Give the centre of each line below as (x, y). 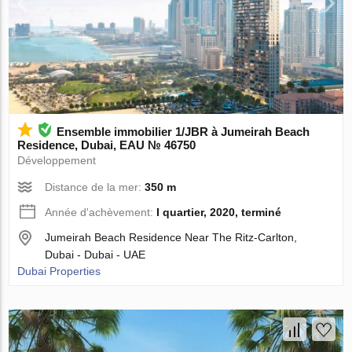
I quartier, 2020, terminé (219, 213)
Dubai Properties (59, 271)
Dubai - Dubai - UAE (95, 255)
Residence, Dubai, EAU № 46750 (107, 145)
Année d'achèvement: (101, 213)
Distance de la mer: (95, 187)
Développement (57, 161)
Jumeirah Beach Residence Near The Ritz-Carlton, (171, 238)
